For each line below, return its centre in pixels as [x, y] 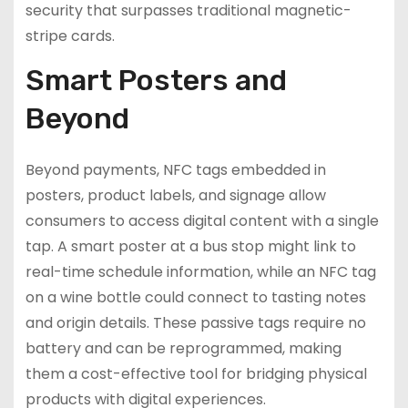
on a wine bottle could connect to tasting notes [195, 298]
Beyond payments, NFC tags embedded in [175, 170]
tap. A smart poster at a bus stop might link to [190, 247]
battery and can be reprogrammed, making [183, 349]
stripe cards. [70, 36]
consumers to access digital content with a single [202, 221]
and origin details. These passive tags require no [195, 323]
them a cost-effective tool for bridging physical [196, 374]
